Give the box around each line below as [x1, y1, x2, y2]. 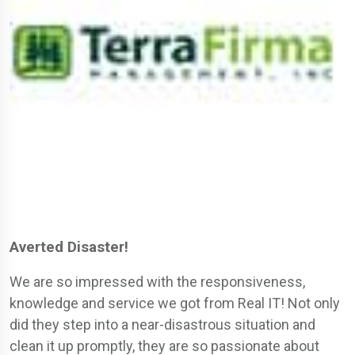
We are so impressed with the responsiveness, [10, 273, 305, 290]
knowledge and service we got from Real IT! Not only [10, 295, 340, 311]
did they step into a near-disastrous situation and [10, 316, 315, 333]
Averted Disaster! [10, 239, 128, 256]
